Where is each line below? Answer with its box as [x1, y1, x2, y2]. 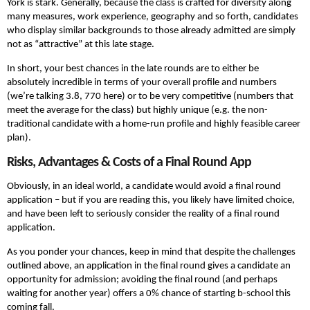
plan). [7, 133, 31, 144]
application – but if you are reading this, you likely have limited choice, [7, 195, 295, 206]
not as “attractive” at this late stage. [7, 39, 154, 51]
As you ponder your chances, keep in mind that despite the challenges [7, 247, 295, 258]
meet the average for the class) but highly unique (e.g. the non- [7, 105, 268, 116]
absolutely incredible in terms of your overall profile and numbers [7, 77, 277, 89]
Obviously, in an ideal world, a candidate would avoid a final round [7, 181, 281, 192]
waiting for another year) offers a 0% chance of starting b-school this [7, 289, 291, 300]
